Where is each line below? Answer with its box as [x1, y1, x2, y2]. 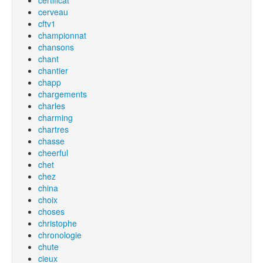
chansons [38, 41, 74, 53]
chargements [38, 88, 87, 100]
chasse [38, 135, 65, 147]
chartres [38, 123, 69, 135]
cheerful [38, 147, 68, 159]
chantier [38, 65, 68, 76]
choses [38, 205, 65, 217]
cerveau [38, 6, 68, 18]
